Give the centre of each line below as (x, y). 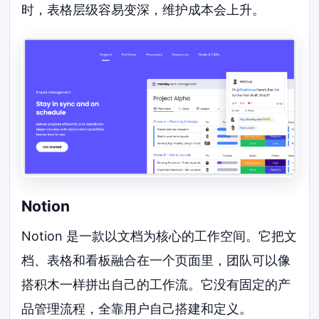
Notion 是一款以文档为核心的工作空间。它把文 (159, 236)
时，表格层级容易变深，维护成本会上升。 (143, 10)
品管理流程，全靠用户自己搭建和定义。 (137, 308)
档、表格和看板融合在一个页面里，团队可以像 (156, 260)
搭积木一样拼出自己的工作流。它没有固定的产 (156, 284)
